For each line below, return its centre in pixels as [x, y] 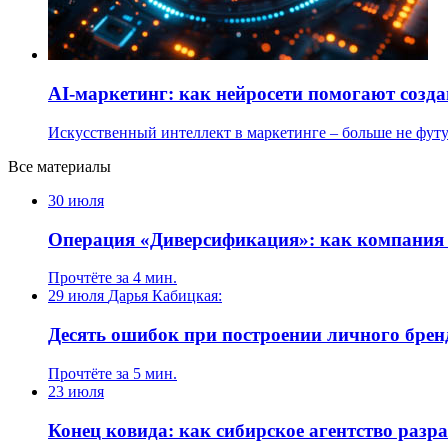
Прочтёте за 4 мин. [112, 278]
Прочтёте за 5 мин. [112, 373]
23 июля [76, 391]
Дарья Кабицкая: [165, 296]
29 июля [78, 296]
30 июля [76, 200]
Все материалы [59, 166]
